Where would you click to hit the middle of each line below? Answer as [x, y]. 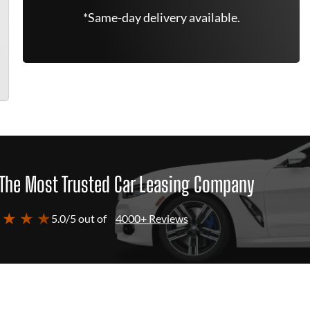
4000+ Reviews [152, 218]
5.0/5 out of [79, 218]
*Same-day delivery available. [161, 17]
